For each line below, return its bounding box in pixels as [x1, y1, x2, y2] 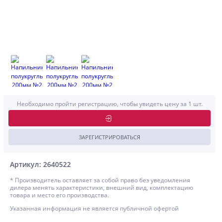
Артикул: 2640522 [10, 160, 71, 169]
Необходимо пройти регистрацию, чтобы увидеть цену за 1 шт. [16, 100, 203, 108]
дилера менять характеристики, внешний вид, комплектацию [10, 183, 193, 192]
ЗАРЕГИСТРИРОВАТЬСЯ [79, 133, 140, 141]
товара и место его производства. [10, 191, 109, 199]
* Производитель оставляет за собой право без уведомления [10, 176, 190, 184]
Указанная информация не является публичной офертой [10, 204, 179, 213]
